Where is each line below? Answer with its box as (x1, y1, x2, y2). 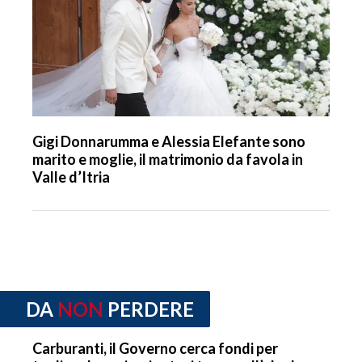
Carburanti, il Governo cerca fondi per (32, 339, 278, 357)
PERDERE (107, 297, 194, 322)
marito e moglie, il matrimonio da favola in (32, 150, 303, 169)
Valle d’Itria (32, 168, 110, 187)
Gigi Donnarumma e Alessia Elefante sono (32, 133, 305, 151)
